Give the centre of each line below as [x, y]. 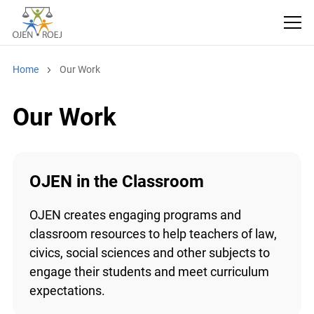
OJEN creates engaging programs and [135, 215]
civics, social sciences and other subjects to [149, 253]
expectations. [67, 291]
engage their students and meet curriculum [149, 272]
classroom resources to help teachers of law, [153, 234]
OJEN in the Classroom [116, 182]
